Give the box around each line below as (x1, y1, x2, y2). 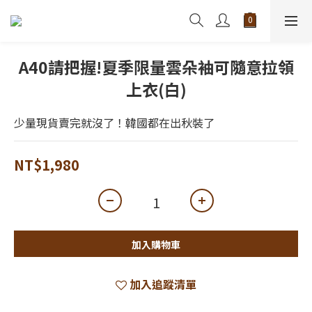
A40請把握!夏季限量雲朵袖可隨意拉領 (18, 55, 294, 79)
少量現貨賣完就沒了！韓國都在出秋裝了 (14, 114, 214, 131)
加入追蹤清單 (130, 276, 196, 292)
